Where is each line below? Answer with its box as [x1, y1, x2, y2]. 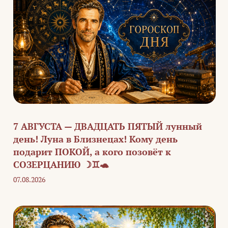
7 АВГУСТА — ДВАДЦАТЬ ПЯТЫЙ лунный [13, 120, 202, 132]
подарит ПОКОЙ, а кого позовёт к [13, 145, 171, 158]
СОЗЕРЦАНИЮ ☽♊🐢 [13, 158, 109, 170]
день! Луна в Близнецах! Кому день [13, 132, 178, 145]
